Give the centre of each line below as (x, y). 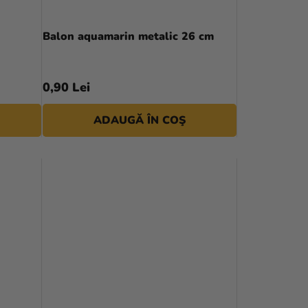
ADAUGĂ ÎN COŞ (140, 120)
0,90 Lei (66, 87)
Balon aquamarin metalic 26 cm (128, 36)
